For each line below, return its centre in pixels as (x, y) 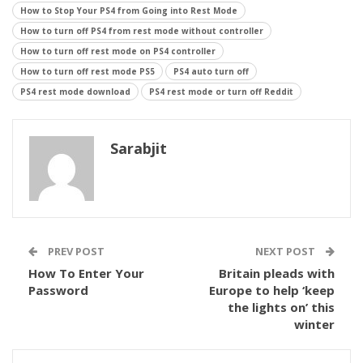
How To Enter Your (86, 273)
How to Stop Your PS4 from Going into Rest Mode (129, 11)
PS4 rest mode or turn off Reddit (221, 92)
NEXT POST (286, 251)
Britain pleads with (277, 273)
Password (58, 290)
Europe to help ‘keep (272, 290)
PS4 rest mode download (75, 92)
